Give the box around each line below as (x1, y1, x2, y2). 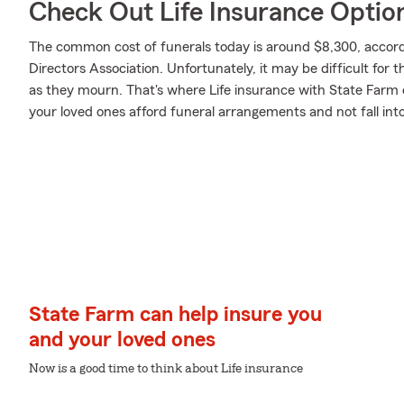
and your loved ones (29, 329, 216, 351)
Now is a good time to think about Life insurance (29, 363, 303, 375)
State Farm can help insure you (29, 304, 322, 326)
